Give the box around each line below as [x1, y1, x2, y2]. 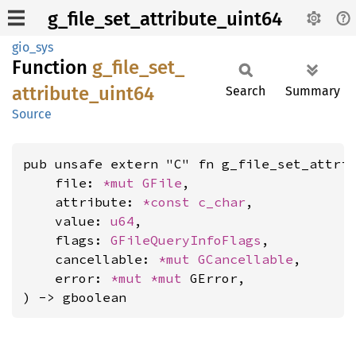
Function [12, 56, 92, 79]
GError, [190, 270, 246, 286]
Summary [285, 83, 340, 99]
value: [23, 213, 110, 229]
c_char [198, 194, 246, 210]
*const [142, 194, 198, 210]
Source [12, 106, 52, 122]
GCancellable [198, 251, 293, 267]
